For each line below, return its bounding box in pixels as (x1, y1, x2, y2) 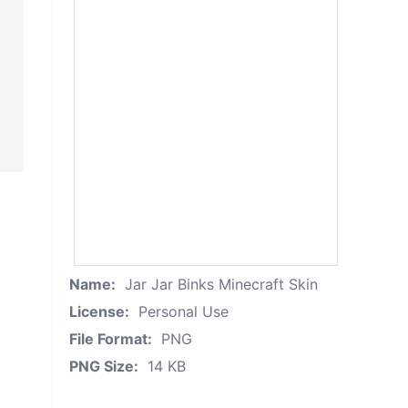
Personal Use (138, 302, 229, 321)
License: (69, 302, 129, 321)
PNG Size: (69, 357, 138, 375)
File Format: (69, 330, 152, 348)
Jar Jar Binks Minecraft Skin (125, 275, 318, 293)
